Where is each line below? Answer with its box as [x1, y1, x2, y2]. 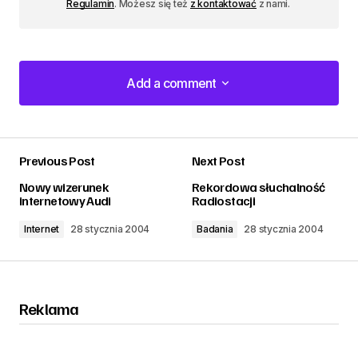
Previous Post [19, 152, 95, 169]
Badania [197, 222, 233, 235]
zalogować [121, 167, 201, 187]
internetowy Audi [19, 192, 111, 209]
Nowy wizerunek [19, 178, 109, 195]
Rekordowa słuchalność [192, 178, 325, 195]
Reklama [19, 297, 79, 319]
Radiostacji [192, 192, 255, 209]
